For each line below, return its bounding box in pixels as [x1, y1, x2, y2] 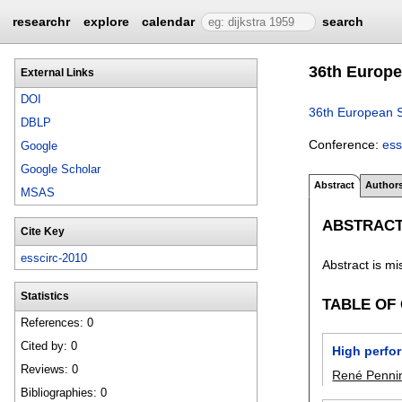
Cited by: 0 [21, 339, 78, 354]
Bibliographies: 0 [21, 386, 108, 400]
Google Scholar [21, 162, 101, 177]
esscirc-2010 [21, 250, 88, 265]
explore [83, 14, 129, 29]
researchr [13, 14, 71, 29]
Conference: [309, 136, 382, 152]
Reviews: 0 [21, 363, 79, 377]
